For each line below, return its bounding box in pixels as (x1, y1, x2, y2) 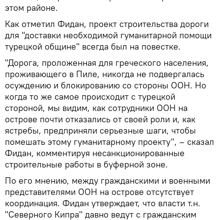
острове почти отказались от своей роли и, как (5, 113, 195, 125)
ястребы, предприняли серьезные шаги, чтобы (5, 125, 196, 136)
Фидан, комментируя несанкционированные (5, 147, 185, 159)
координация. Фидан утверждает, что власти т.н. (5, 197, 200, 209)
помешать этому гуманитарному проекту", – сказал (5, 136, 214, 147)
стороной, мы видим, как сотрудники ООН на (5, 102, 188, 113)
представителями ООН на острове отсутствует (5, 186, 194, 197)
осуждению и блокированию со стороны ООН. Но (5, 80, 206, 91)
